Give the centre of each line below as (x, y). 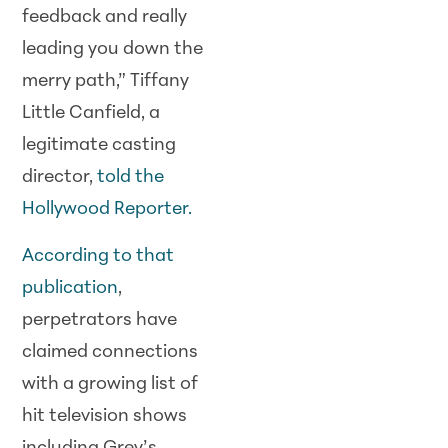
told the (131, 178)
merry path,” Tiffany (106, 82)
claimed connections (110, 352)
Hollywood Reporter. (107, 210)
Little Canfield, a (91, 114)
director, (60, 178)
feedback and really (105, 18)
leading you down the (113, 50)
